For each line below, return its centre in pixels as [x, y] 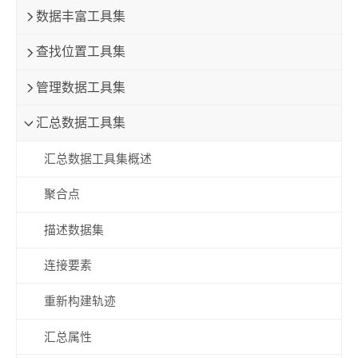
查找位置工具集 [81, 52]
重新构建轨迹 [80, 302]
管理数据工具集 [81, 87]
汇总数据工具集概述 [97, 159]
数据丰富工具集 [81, 16]
